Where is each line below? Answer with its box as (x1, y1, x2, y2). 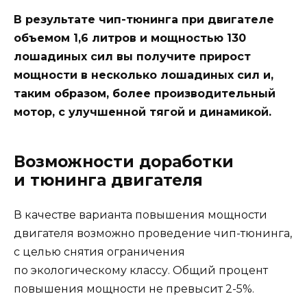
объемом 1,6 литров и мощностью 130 (14, 31, 246, 45)
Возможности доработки (14, 151, 234, 171)
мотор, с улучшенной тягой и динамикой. (14, 105, 271, 119)
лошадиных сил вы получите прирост (14, 49, 251, 63)
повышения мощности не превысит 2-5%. (14, 282, 254, 295)
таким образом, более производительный (14, 86, 275, 100)
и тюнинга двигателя (14, 170, 203, 190)
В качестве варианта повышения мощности (14, 208, 267, 221)
